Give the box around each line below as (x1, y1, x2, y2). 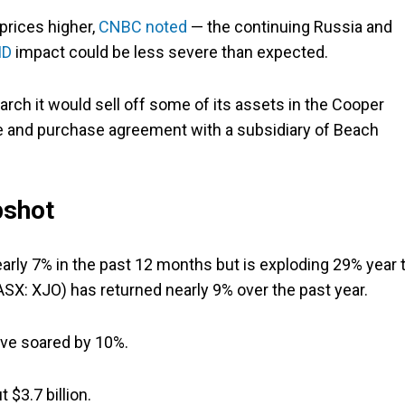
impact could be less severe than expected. (12, 42, 328, 62)
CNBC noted (99, 17, 187, 37)
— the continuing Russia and (187, 17, 392, 37)
